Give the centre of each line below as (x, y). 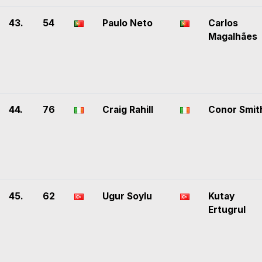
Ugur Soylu (127, 196)
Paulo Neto (127, 23)
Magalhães (233, 37)
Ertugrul (227, 210)
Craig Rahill (128, 110)
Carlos (223, 23)
